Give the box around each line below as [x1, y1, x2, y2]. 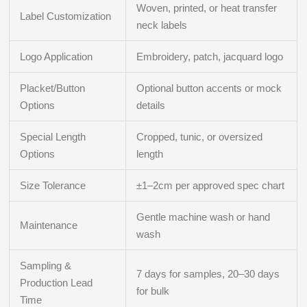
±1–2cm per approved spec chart [136, 180, 285, 192]
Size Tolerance [20, 180, 86, 192]
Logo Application [20, 51, 93, 63]
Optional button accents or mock [136, 82, 282, 95]
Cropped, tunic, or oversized [136, 131, 263, 143]
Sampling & [20, 260, 72, 272]
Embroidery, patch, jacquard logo [136, 51, 284, 63]
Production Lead [20, 277, 93, 289]
